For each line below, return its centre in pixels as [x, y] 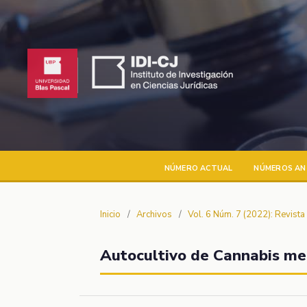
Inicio [110, 214]
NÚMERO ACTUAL [198, 168]
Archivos [154, 214]
